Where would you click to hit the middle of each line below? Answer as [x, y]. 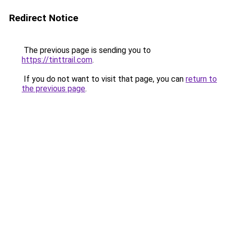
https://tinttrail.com [57, 60]
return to [201, 79]
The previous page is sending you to [86, 50]
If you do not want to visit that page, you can [104, 79]
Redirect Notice [44, 18]
